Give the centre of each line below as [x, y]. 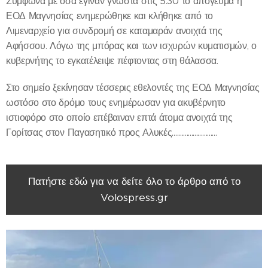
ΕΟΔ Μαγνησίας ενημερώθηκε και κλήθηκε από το [109, 16]
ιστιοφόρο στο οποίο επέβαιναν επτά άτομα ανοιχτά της [119, 118]
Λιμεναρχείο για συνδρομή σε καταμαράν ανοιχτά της [114, 31]
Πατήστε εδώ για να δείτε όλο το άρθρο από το [134, 181]
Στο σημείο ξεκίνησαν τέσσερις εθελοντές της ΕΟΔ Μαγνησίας [133, 88]
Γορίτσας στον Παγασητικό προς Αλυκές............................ [112, 133]
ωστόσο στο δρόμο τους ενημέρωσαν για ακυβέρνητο [116, 103]
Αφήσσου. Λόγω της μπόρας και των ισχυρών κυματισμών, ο [131, 46]
